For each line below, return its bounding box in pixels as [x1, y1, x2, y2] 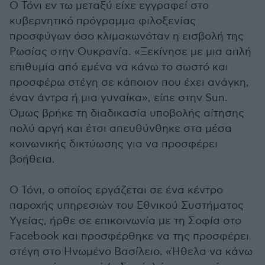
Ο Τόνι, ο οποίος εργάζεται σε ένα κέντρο [9, 184, 223, 197]
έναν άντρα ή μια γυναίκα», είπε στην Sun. [9, 92, 228, 105]
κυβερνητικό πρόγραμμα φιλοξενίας [9, 15, 196, 28]
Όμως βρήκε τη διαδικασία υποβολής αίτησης [9, 107, 244, 120]
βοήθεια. [9, 153, 55, 166]
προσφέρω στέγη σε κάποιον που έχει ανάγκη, [9, 76, 249, 89]
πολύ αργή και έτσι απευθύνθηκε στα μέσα [9, 122, 232, 135]
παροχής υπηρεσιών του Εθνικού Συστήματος [9, 199, 244, 212]
